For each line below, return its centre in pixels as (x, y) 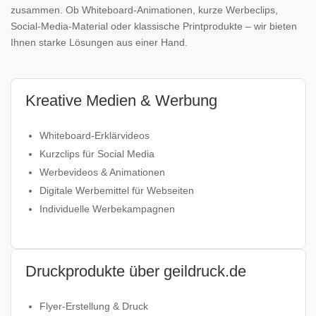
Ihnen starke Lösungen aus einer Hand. (99, 42)
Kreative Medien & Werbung (121, 101)
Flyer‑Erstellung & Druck (94, 306)
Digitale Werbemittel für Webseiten (117, 190)
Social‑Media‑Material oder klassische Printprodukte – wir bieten (154, 26)
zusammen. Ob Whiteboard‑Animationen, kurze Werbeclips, (144, 10)
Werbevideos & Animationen (102, 172)
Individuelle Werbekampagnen (107, 209)
